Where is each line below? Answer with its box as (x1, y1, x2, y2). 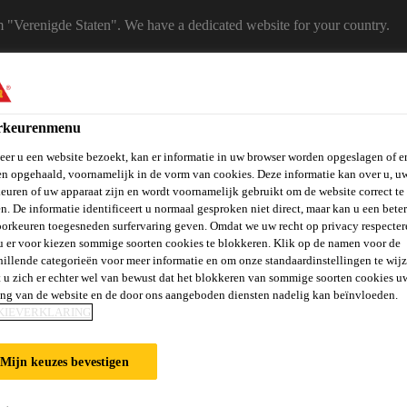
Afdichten (213, 293, 271, 309)
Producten (42, 114, 101, 130)
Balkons (15, 293, 63, 309)
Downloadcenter (220, 114, 316, 130)
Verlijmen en (205, 279, 279, 294)
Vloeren (122, 286, 169, 302)
